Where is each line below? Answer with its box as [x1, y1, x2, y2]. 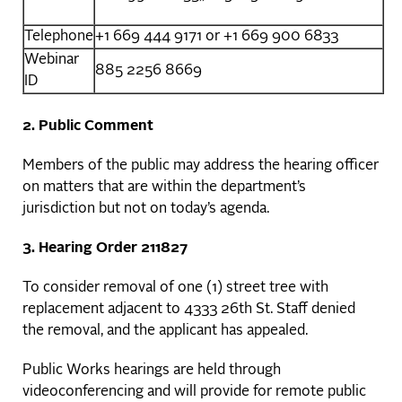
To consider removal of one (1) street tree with [22, 281, 328, 296]
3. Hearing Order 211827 [22, 241, 188, 257]
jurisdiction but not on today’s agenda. [22, 202, 269, 217]
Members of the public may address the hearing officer [22, 159, 379, 174]
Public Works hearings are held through [22, 363, 281, 379]
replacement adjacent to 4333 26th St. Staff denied [22, 302, 355, 318]
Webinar [24, 53, 79, 68]
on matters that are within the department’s [22, 180, 306, 196]
